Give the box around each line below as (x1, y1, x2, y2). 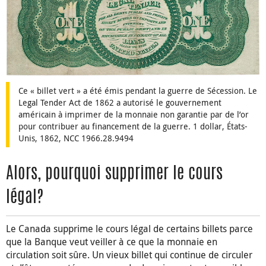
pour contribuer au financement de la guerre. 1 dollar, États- (18, 121, 248, 132)
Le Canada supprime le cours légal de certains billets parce (6, 222, 253, 236)
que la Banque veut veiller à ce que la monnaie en (6, 235, 217, 249)
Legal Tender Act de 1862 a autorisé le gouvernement (18, 97, 221, 109)
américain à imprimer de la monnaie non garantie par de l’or (18, 109, 249, 121)
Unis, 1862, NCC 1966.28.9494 (18, 132, 134, 144)
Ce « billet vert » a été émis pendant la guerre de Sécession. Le (18, 85, 257, 97)
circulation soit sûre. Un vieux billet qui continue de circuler (6, 248, 252, 262)
